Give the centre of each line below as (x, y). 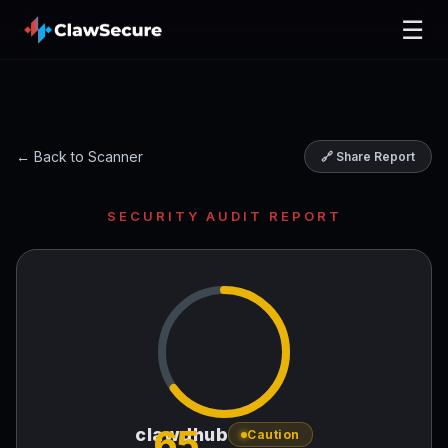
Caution (273, 434)
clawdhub (182, 434)
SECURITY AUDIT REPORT (224, 216)
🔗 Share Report (368, 156)
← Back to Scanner (79, 156)
